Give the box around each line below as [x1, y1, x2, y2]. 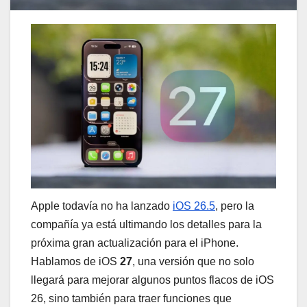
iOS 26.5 [173, 200, 215, 212]
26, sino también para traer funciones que [31, 293, 232, 305]
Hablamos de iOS [31, 256, 117, 268]
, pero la [215, 200, 254, 212]
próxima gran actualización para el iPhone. [31, 237, 238, 249]
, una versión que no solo [132, 256, 254, 268]
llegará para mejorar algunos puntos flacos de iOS [31, 274, 274, 286]
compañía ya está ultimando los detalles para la [31, 219, 262, 231]
